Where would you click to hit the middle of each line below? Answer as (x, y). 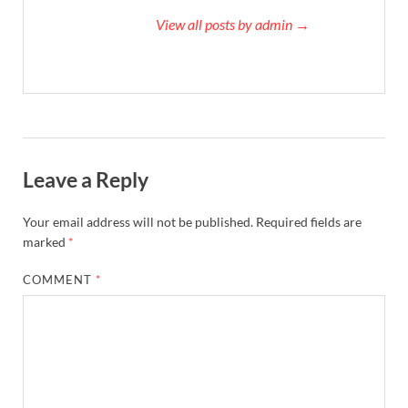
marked (46, 242)
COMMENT (60, 280)
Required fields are (309, 222)
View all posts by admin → (233, 25)
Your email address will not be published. (138, 222)
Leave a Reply (86, 180)
